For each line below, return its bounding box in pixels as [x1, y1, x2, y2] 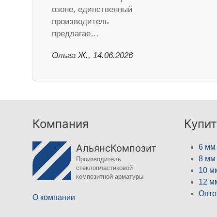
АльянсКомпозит [76, 142, 157, 155]
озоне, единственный [52, 5, 133, 15]
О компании [32, 193, 76, 202]
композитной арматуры [76, 173, 144, 181]
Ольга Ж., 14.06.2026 [52, 51, 133, 61]
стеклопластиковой [76, 164, 133, 172]
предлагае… [52, 29, 99, 39]
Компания [32, 117, 89, 131]
